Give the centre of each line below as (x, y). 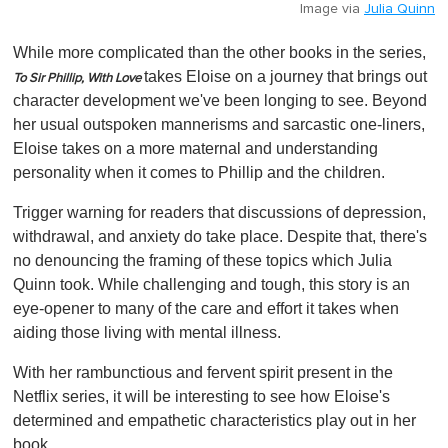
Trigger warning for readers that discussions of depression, (219, 212)
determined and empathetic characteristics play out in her (214, 420)
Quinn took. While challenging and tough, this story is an (211, 284)
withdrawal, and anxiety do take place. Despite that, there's (220, 236)
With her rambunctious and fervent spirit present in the (203, 372)
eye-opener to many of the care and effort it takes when (206, 308)
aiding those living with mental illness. (147, 332)
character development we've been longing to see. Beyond (220, 100)
